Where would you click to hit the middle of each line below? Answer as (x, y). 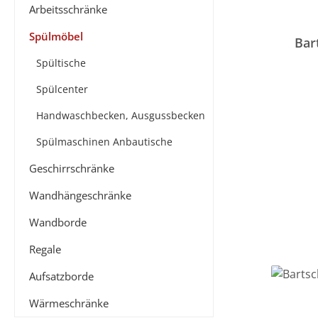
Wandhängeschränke (80, 195)
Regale (45, 249)
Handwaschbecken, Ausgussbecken (121, 115)
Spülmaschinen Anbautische (104, 142)
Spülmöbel (56, 36)
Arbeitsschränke (68, 9)
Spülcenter (62, 89)
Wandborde (58, 222)
